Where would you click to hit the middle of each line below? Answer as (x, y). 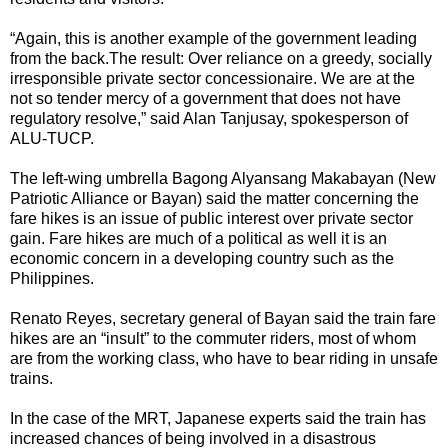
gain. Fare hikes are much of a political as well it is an (198, 239)
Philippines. (52, 279)
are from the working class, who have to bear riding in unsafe (224, 359)
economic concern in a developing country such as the (202, 259)
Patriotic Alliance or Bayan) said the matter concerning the (214, 199)
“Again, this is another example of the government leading (213, 39)
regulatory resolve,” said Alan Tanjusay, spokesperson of (209, 119)
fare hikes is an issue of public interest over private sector (211, 219)
